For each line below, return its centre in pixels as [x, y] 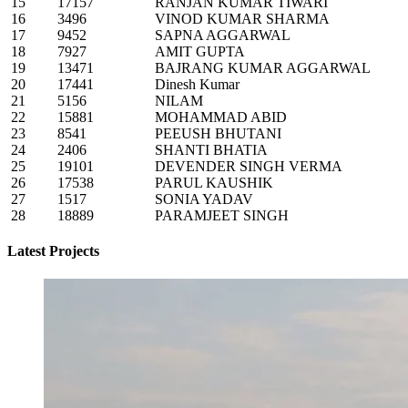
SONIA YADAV [204, 199]
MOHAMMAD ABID [221, 117]
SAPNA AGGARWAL [223, 35]
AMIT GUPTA [200, 51]
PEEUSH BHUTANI [218, 133]
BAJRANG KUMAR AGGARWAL [263, 67]
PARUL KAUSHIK [214, 182]
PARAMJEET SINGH [222, 215]
